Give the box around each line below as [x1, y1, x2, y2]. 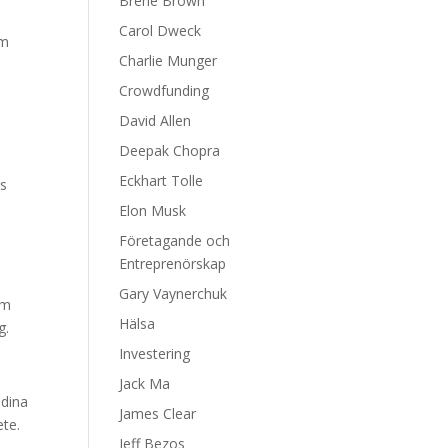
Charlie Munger [119, 51, 218, 70]
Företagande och [119, 231, 231, 250]
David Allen [119, 111, 192, 130]
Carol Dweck [119, 21, 202, 40]
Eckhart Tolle [119, 171, 204, 190]
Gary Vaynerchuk [119, 284, 228, 303]
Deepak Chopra [119, 141, 221, 160]
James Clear [119, 404, 197, 423]
